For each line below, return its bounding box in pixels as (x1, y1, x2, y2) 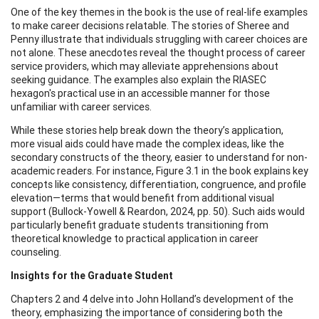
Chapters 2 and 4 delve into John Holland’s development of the (11, 292, 293, 305)
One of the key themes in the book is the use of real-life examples (11, 5, 308, 19)
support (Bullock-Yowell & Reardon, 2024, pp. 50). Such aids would (11, 204, 305, 218)
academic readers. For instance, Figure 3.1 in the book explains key (11, 164, 308, 177)
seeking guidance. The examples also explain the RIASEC (11, 73, 266, 86)
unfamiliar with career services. (11, 100, 152, 113)
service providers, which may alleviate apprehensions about (11, 59, 278, 73)
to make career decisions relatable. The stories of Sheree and (11, 19, 289, 32)
